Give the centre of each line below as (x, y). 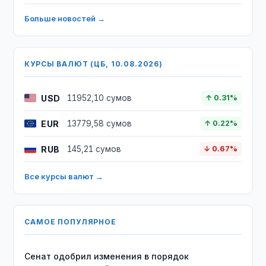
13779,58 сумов (100, 123)
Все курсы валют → (64, 176)
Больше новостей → (65, 18)
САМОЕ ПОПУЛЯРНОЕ (70, 222)
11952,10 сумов (100, 98)
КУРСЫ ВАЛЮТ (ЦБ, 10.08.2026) (94, 64)
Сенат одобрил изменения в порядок (107, 256)
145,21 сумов (94, 149)
